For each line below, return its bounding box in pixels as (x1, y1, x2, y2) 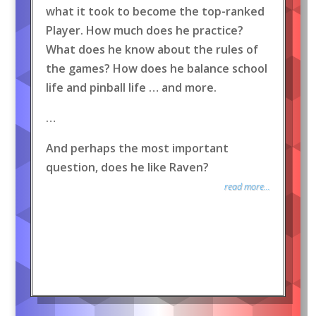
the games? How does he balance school (45, 61, 267, 77)
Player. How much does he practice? (45, 23, 243, 39)
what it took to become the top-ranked (45, 4, 265, 20)
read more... (224, 181, 271, 193)
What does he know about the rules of (45, 42, 258, 58)
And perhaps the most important (45, 140, 229, 157)
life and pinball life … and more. (45, 80, 217, 96)
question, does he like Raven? (45, 159, 209, 176)
